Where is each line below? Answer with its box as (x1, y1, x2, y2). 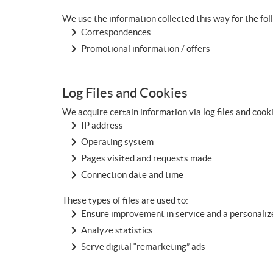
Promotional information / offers (81, 43, 210, 54)
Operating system (81, 136, 154, 147)
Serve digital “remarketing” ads (81, 241, 205, 252)
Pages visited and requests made (81, 153, 212, 163)
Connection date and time (81, 169, 183, 180)
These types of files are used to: (62, 195, 188, 205)
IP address (81, 120, 123, 130)
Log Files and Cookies (62, 85, 188, 100)
